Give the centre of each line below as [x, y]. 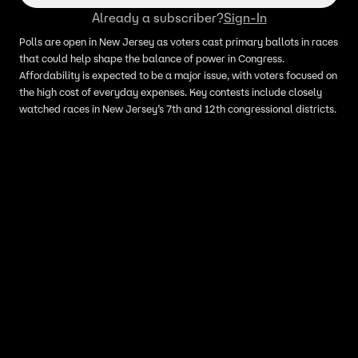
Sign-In [245, 18]
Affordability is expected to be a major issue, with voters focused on [178, 76]
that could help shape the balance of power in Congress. [152, 59]
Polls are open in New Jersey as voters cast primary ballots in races [179, 42]
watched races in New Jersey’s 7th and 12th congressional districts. [178, 109]
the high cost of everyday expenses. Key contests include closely [171, 92]
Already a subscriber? [157, 18]
